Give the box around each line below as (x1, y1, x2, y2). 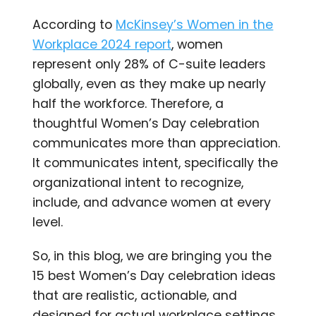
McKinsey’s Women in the (116, 16, 274, 33)
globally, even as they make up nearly (32, 75, 267, 92)
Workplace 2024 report (32, 35, 172, 53)
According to (32, 16, 116, 33)
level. (32, 213, 63, 231)
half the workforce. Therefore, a (32, 95, 224, 112)
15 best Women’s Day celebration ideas (32, 267, 276, 284)
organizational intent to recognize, (32, 174, 244, 191)
